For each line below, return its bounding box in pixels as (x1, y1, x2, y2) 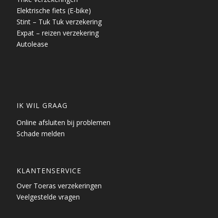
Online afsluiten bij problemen (16, 117, 110, 127)
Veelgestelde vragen (16, 192, 80, 201)
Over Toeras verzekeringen (16, 181, 102, 190)
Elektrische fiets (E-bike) (16, 6, 91, 16)
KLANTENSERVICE (16, 165, 81, 175)
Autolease (16, 39, 48, 49)
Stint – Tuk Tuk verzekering (16, 17, 102, 27)
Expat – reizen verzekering (16, 28, 99, 38)
